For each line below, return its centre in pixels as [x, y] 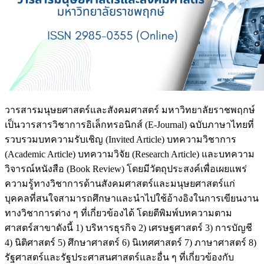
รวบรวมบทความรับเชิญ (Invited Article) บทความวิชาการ [121, 139]
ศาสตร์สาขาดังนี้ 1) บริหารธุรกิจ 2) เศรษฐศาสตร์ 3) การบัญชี [128, 227]
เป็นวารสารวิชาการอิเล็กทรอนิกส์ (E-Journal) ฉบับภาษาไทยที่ [129, 124]
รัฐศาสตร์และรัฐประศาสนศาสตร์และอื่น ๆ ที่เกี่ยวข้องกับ [119, 257]
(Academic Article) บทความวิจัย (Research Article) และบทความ [130, 154]
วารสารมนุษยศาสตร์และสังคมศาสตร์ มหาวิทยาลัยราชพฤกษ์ [130, 110]
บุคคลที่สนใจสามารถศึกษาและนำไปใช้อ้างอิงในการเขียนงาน [132, 198]
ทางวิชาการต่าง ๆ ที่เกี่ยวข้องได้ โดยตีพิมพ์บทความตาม [118, 213]
